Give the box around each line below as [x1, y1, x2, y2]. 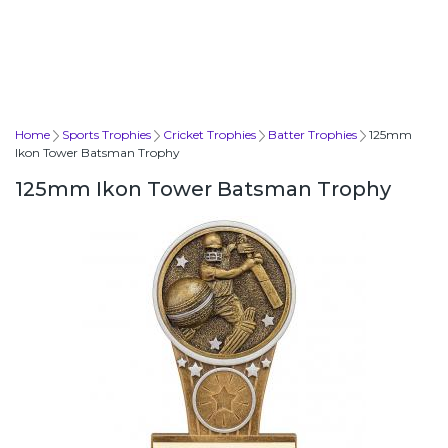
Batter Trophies [268, 126, 357, 142]
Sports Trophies [62, 126, 151, 142]
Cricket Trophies [163, 126, 256, 142]
